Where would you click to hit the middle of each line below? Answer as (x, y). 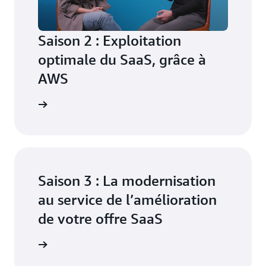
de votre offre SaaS (100, 218)
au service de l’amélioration (127, 199)
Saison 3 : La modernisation (127, 180)
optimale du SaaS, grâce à (122, 59)
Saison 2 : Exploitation (110, 40)
